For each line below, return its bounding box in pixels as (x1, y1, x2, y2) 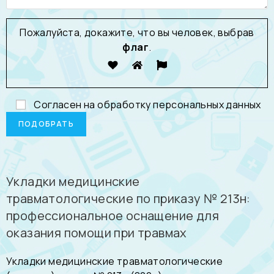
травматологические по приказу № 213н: (6, 190, 251, 207)
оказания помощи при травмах (6, 224, 187, 241)
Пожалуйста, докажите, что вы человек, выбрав (20, 26, 254, 39)
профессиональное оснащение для (6, 207, 219, 224)
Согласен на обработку (34, 98, 154, 111)
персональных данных (153, 98, 261, 111)
